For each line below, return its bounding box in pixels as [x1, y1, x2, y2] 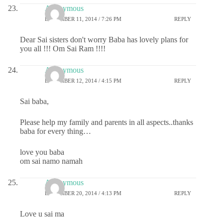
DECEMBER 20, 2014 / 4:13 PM [45, 190, 121, 197]
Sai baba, [20, 97, 49, 106]
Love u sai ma [20, 209, 64, 218]
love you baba [20, 147, 64, 156]
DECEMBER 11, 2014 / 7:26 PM [45, 16, 121, 22]
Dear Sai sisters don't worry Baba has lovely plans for [20, 35, 188, 44]
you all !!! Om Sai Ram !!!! [20, 44, 106, 53]
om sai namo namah [20, 156, 83, 165]
